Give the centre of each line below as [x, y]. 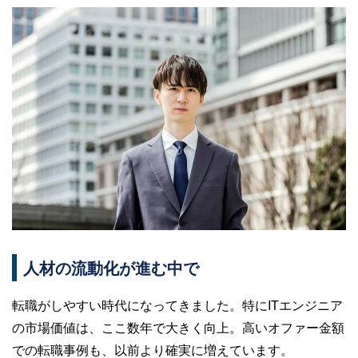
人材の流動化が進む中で [111, 267]
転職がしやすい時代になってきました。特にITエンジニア [177, 304]
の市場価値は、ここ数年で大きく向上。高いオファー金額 [178, 327]
